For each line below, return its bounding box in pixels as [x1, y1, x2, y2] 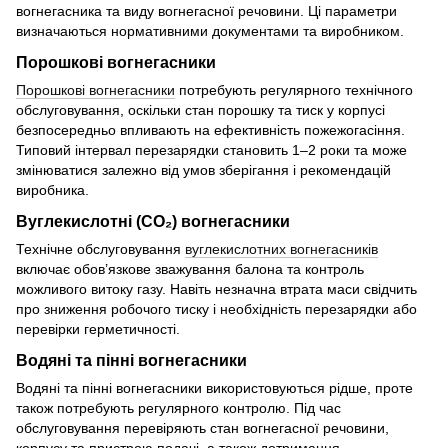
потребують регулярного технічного [175, 82, 413, 99]
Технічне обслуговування [16, 241, 185, 258]
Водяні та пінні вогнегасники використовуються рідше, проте [16, 379, 413, 396]
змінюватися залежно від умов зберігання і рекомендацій [16, 162, 391, 179]
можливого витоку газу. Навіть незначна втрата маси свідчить [16, 281, 417, 298]
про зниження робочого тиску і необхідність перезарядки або [16, 301, 417, 318]
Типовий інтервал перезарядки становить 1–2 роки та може [16, 142, 407, 159]
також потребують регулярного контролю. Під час [16, 399, 341, 416]
